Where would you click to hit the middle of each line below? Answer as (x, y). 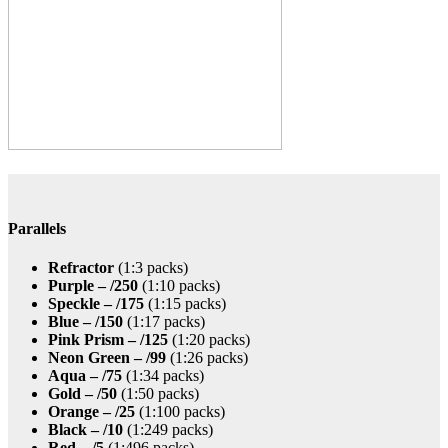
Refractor (81, 267)
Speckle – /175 (96, 303)
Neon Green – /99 (107, 357)
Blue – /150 (85, 321)
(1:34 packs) (163, 375)
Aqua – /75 (85, 375)
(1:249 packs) (168, 429)
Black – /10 (85, 429)
